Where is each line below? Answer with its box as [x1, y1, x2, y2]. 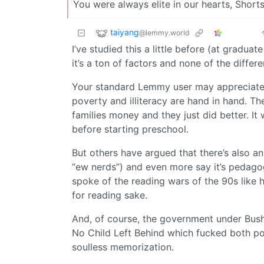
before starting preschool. [72, 123, 189, 135]
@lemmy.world [139, 28, 190, 37]
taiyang [110, 27, 139, 37]
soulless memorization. [72, 240, 174, 253]
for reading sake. [72, 189, 147, 201]
